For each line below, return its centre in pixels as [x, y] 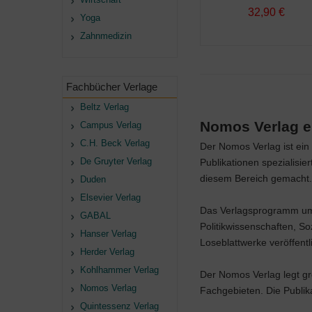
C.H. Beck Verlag [115, 143]
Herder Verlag [107, 252]
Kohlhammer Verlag [119, 270]
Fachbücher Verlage [112, 87]
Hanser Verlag [108, 234]
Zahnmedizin [106, 36]
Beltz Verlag [104, 107]
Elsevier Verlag [110, 197]
